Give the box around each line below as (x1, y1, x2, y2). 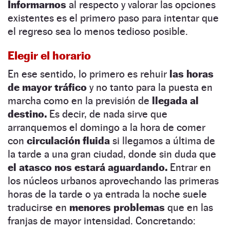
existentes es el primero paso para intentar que (8, 11, 219, 24)
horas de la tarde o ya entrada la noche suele (8, 187, 207, 200)
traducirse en (8, 201, 69, 214)
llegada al (152, 94, 199, 107)
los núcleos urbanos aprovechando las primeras (8, 174, 219, 187)
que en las (165, 201, 213, 214)
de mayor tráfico (8, 81, 87, 93)
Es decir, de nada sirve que (47, 107, 167, 120)
